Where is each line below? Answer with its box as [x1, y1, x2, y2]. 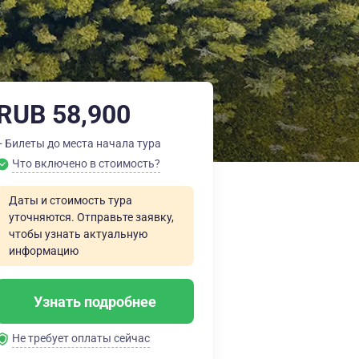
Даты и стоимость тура [9, 194, 132, 207]
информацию [9, 244, 79, 257]
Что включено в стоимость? [12, 157, 160, 170]
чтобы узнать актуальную [9, 228, 147, 240]
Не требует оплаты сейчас [12, 332, 150, 345]
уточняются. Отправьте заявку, [9, 211, 174, 224]
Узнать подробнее [34, 292, 156, 310]
